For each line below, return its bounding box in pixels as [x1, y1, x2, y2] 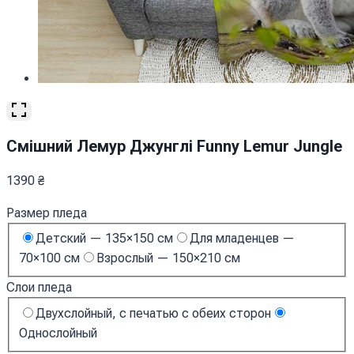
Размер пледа [6, 205, 87, 220]
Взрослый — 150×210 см [96, 250, 240, 266]
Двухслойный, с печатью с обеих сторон [36, 305, 271, 321]
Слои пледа [6, 280, 72, 296]
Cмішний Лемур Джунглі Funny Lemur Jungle [6, 136, 342, 156]
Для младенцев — [190, 231, 295, 247]
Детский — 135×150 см [36, 231, 173, 247]
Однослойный [19, 325, 97, 341]
